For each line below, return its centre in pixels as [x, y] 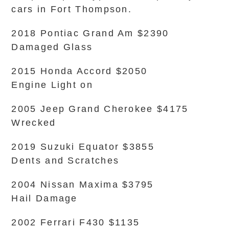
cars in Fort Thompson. [72, 9]
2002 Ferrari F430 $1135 [76, 222]
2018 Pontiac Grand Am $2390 [90, 33]
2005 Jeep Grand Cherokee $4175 [100, 109]
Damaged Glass [52, 47]
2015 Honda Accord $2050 [79, 71]
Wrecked [34, 123]
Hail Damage [44, 198]
